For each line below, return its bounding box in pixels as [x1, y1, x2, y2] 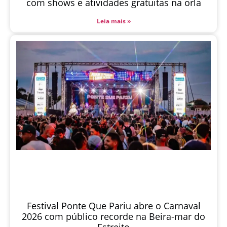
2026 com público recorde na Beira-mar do [22, 210, 205, 223]
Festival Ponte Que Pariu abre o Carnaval [26, 200, 201, 212]
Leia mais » [96, 16, 131, 25]
